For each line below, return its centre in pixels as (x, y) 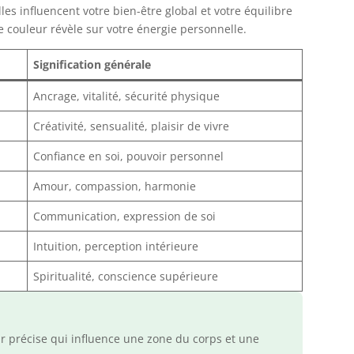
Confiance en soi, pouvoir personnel (129, 156)
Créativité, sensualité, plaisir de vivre (132, 126)
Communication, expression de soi (125, 217)
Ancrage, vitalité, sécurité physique (127, 96)
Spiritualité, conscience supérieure (126, 277)
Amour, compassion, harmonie (115, 186)
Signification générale (92, 65)
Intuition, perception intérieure (116, 247)
